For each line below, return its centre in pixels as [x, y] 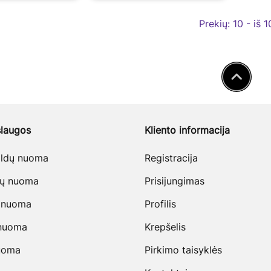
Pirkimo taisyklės [183, 250]
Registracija [171, 158]
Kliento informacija [187, 130]
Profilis [160, 204]
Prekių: [216, 24]
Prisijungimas [175, 181]
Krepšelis [165, 227]
